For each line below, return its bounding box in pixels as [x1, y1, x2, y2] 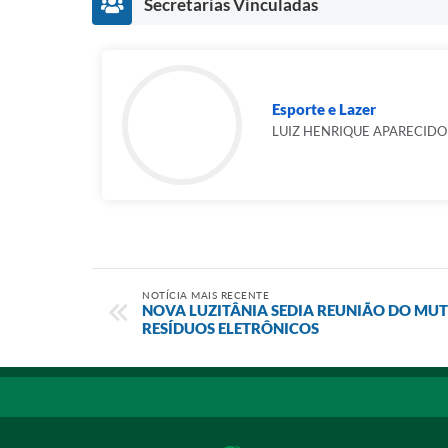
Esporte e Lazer [272, 100, 376, 118]
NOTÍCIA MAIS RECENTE [142, 289, 269, 301]
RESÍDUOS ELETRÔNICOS [142, 319, 319, 337]
